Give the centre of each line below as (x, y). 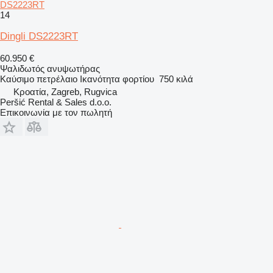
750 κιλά (176, 79)
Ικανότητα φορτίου (117, 79)
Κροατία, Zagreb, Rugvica (65, 91)
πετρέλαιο (57, 79)
